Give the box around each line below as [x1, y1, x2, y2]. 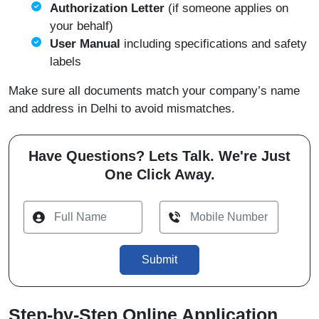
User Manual [50, 37, 120, 51]
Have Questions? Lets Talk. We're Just [28, 148, 291, 164]
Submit [142, 253, 177, 266]
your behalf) [50, 19, 113, 33]
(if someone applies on [168, 1, 288, 16]
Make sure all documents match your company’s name [9, 84, 300, 98]
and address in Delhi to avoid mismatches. [9, 102, 235, 116]
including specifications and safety [120, 37, 307, 51]
